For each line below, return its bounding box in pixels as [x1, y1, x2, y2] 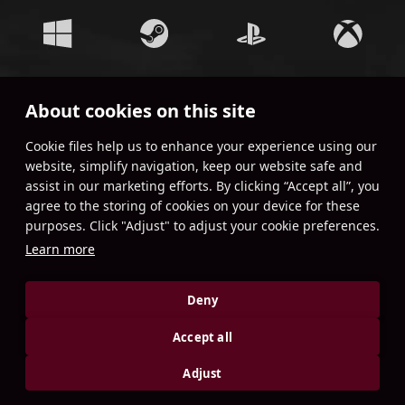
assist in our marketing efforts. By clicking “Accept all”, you [25, 177, 380, 194]
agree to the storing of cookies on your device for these [25, 197, 360, 214]
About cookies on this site [25, 99, 256, 123]
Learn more [25, 240, 95, 258]
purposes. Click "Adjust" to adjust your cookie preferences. [25, 217, 380, 234]
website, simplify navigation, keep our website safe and [25, 157, 363, 174]
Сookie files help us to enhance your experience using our [25, 137, 377, 155]
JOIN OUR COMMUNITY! [118, 103, 287, 124]
